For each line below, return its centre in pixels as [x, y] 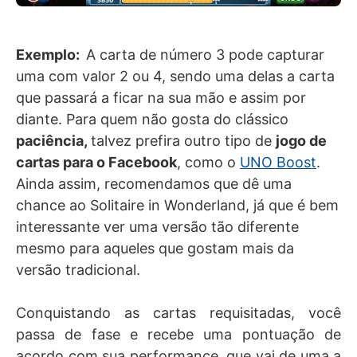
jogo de [301, 141]
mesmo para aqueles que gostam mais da [155, 249]
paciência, [53, 141]
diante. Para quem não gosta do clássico [152, 120]
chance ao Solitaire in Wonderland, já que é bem [177, 206]
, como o [208, 163]
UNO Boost [278, 163]
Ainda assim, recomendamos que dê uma [154, 184]
